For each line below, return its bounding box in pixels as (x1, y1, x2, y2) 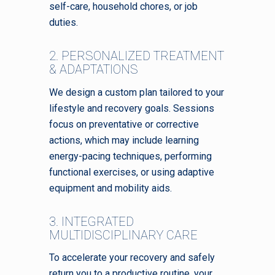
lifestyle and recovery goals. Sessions (49, 102, 214, 114)
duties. (49, 16, 78, 28)
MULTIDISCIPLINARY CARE (49, 227, 198, 242)
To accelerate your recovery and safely (49, 252, 215, 264)
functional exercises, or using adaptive (49, 166, 214, 178)
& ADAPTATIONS (49, 61, 138, 77)
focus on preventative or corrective (49, 118, 199, 130)
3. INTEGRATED (49, 214, 134, 229)
